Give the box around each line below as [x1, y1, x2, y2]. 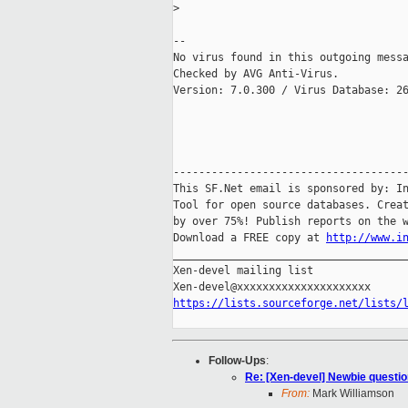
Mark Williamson [310, 387, 394, 401]
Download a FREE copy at [173, 231, 326, 245]
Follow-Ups [209, 354, 266, 368]
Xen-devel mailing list [173, 264, 313, 278]
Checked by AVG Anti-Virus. [173, 67, 339, 81]
